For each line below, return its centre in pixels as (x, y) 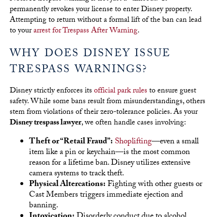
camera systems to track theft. (77, 174)
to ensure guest (172, 92)
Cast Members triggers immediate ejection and (106, 196)
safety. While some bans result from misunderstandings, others (108, 102)
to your (22, 31)
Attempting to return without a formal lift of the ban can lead (106, 20)
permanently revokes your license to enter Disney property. (101, 10)
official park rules (121, 92)
